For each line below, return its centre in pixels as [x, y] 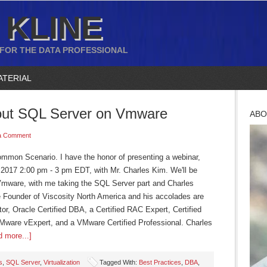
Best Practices [160, 262]
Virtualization [62, 262]
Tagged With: [119, 262]
